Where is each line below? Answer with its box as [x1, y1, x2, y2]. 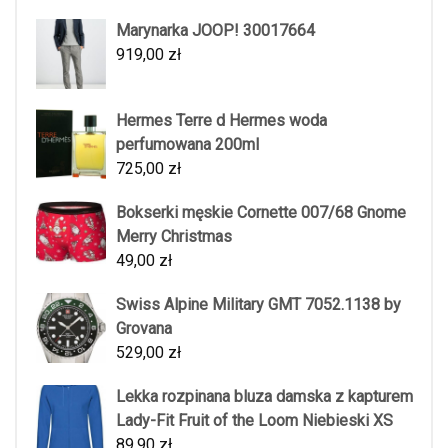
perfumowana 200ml [116, 134, 259, 154]
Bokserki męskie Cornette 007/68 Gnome [116, 202, 406, 222]
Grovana [116, 318, 172, 338]
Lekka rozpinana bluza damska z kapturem [116, 386, 413, 406]
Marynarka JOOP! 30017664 [116, 20, 315, 40]
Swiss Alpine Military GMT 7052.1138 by [116, 294, 401, 314]
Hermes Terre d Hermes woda [116, 110, 327, 130]
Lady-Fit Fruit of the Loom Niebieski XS [116, 410, 393, 430]
